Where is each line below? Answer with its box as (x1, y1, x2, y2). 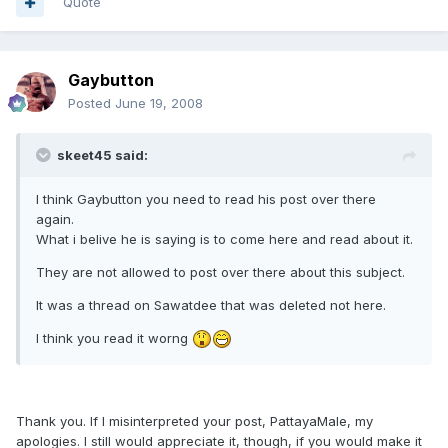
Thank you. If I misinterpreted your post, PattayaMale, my (16, 413, 373, 430)
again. (36, 211, 74, 227)
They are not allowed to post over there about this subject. (36, 264, 405, 280)
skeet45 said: (57, 147, 148, 163)
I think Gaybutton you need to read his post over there (36, 191, 376, 207)
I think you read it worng (36, 330, 192, 346)
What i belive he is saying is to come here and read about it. (36, 231, 413, 247)
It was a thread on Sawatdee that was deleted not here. (36, 297, 386, 313)
